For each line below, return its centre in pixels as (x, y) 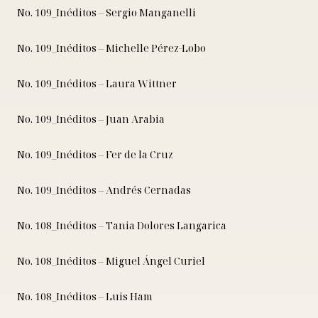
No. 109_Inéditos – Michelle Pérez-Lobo (111, 48)
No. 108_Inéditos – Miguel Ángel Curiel (111, 261)
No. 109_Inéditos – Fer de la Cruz (95, 155)
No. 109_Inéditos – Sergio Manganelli (106, 13)
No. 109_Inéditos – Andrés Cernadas (104, 190)
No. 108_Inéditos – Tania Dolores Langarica (122, 226)
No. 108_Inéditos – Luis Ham (85, 297)
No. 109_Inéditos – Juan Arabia (91, 119)
